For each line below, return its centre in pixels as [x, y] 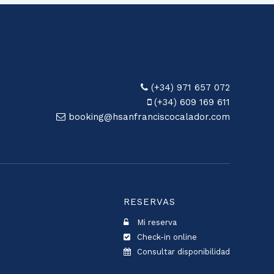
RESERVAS [150, 202]
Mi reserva [156, 222]
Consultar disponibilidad [182, 252]
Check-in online [166, 237]
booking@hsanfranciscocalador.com [148, 117]
